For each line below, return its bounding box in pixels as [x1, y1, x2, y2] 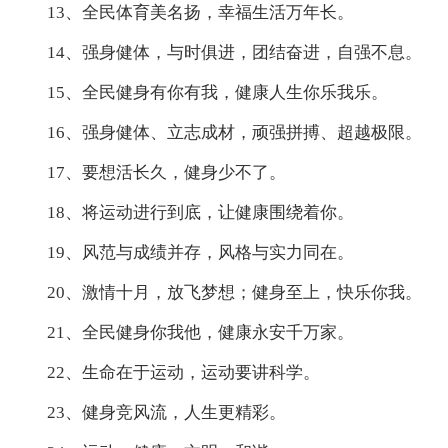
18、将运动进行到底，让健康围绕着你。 [47, 202, 355, 222]
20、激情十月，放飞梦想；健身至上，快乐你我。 [47, 282, 423, 302]
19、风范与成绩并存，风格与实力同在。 [47, 242, 355, 262]
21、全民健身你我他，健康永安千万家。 [47, 322, 355, 342]
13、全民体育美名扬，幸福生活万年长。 [47, 2, 355, 22]
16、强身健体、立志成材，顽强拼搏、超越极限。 [47, 122, 423, 142]
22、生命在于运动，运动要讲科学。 [47, 362, 321, 382]
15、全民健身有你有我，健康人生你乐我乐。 [47, 82, 389, 102]
